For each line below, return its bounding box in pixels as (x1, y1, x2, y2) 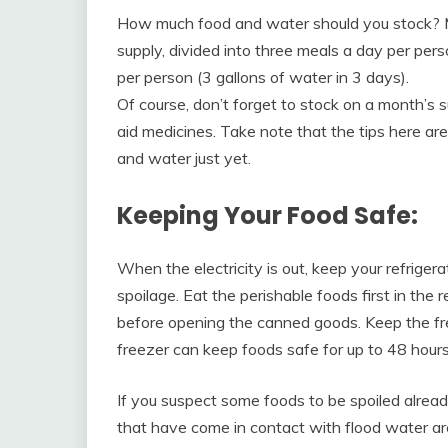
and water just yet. (117, 147, 251, 168)
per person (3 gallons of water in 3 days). (117, 66, 409, 87)
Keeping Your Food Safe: (117, 198, 418, 232)
